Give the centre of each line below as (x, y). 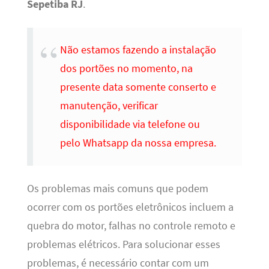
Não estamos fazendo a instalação (138, 50)
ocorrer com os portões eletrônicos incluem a (130, 207)
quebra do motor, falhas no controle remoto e (131, 225)
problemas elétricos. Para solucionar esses (123, 244)
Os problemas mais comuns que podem (117, 188)
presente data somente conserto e (138, 87)
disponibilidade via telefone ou (130, 125)
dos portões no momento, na (126, 69)
